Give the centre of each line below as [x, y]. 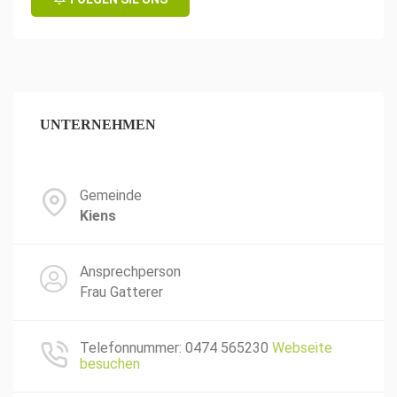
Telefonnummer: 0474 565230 [174, 348]
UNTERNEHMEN [98, 125]
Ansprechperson [130, 272]
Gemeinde [111, 195]
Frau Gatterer [121, 292]
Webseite [302, 348]
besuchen [110, 364]
